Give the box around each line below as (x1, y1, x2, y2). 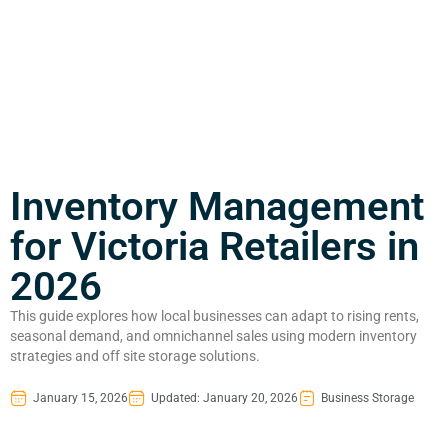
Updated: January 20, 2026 (151, 391, 298, 406)
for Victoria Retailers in (10, 223, 419, 271)
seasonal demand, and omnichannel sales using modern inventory (10, 328, 417, 346)
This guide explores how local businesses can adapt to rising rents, (10, 308, 419, 326)
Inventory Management (10, 183, 424, 231)
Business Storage (321, 391, 414, 406)
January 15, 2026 (33, 391, 128, 406)
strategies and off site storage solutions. (10, 348, 260, 366)
